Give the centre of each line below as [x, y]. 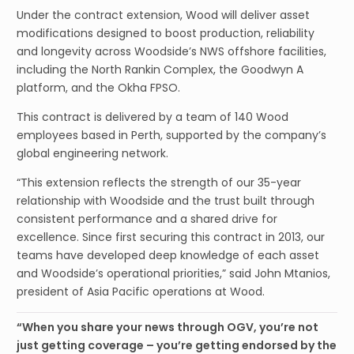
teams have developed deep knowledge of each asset [168, 256]
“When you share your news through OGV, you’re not [168, 328]
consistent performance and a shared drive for [147, 219]
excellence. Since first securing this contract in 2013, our [171, 237]
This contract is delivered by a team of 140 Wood [153, 117]
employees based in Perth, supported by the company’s [171, 136]
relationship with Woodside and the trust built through [166, 201]
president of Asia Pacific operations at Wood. [141, 292]
